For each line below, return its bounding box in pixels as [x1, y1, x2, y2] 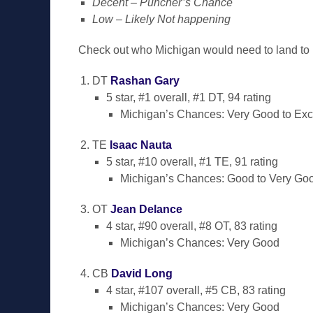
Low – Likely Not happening [92, 13, 231, 25]
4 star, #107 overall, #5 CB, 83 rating [106, 284, 286, 296]
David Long [111, 268, 173, 279]
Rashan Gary [110, 75, 180, 87]
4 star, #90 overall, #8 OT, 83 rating [106, 220, 277, 232]
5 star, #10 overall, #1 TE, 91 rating [106, 156, 278, 168]
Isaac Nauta [110, 139, 172, 151]
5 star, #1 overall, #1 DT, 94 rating [106, 92, 271, 103]
